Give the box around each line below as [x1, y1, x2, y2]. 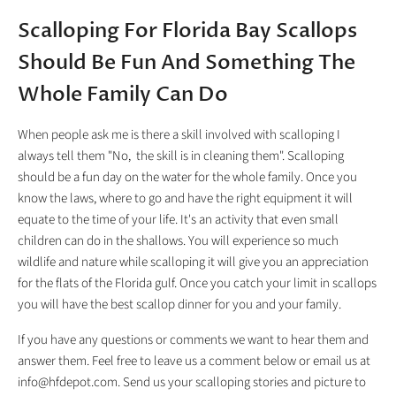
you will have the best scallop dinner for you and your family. [18, 295, 341, 315]
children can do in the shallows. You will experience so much [18, 232, 339, 251]
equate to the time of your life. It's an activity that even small [18, 210, 339, 230]
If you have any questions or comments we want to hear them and [18, 331, 369, 350]
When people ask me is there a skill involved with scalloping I [18, 126, 340, 145]
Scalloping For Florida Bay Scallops [18, 18, 357, 45]
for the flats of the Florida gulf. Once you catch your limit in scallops [18, 274, 377, 293]
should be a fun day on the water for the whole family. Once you [18, 168, 357, 187]
